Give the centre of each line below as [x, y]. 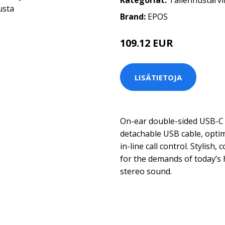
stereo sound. [146, 171]
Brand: [134, 17]
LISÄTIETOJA [158, 77]
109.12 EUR [147, 43]
